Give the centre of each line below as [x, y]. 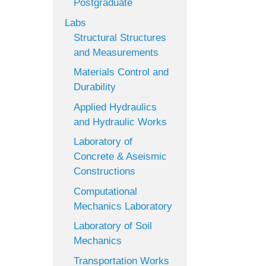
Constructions [105, 171]
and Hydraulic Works [121, 122]
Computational [106, 191]
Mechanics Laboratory [123, 206]
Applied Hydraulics [115, 107]
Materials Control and [121, 72]
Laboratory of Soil [113, 226]
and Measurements [116, 52]
